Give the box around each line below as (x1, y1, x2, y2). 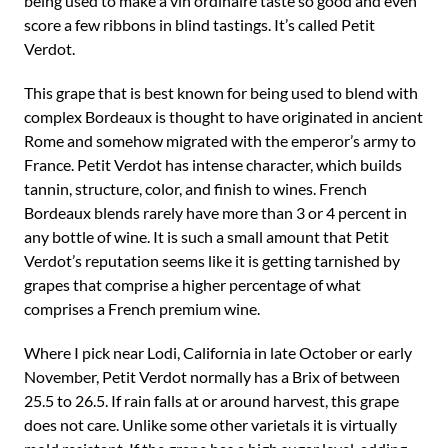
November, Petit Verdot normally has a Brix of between (24, 367, 400, 386)
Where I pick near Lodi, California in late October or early (24, 343, 412, 362)
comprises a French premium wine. (24, 299, 260, 318)
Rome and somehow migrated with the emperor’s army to (24, 131, 416, 150)
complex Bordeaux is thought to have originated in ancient (24, 107, 423, 126)
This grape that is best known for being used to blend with (24, 83, 418, 102)
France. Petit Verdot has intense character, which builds (24, 155, 402, 174)
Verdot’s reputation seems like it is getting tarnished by (24, 251, 400, 270)
